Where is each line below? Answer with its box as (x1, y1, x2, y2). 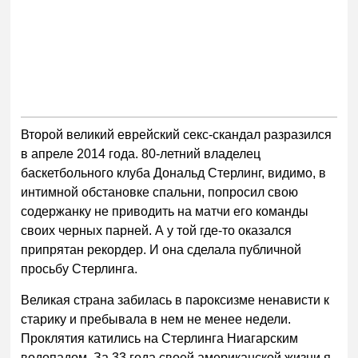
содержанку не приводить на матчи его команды (21, 204, 309, 218)
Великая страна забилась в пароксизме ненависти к (21, 293, 330, 308)
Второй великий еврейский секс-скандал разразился (21, 127, 332, 141)
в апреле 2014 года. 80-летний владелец (21, 146, 261, 161)
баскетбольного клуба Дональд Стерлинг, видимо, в (21, 165, 327, 180)
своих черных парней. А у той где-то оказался (21, 223, 292, 237)
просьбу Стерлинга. (21, 261, 138, 276)
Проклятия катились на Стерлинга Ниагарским (21, 332, 299, 346)
